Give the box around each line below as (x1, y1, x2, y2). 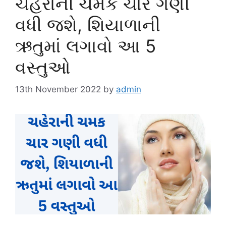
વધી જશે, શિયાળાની (15, 14, 160, 35)
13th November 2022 (15, 84, 101, 95)
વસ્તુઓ (15, 56, 71, 78)
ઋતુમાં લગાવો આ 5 (15, 35, 156, 56)
